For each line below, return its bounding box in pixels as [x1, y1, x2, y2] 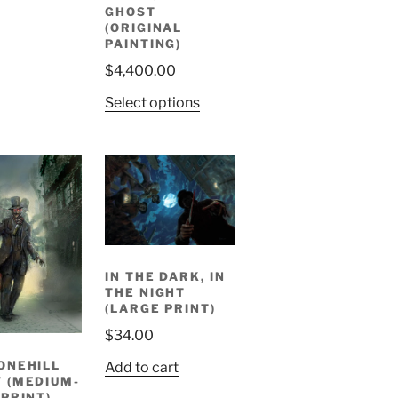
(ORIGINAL [104, 20, 183, 35]
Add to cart [104, 359, 179, 377]
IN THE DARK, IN [104, 269, 227, 284]
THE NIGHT [104, 285, 187, 300]
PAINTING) [104, 36, 182, 51]
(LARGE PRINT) [104, 301, 217, 316]
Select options [104, 93, 200, 111]
